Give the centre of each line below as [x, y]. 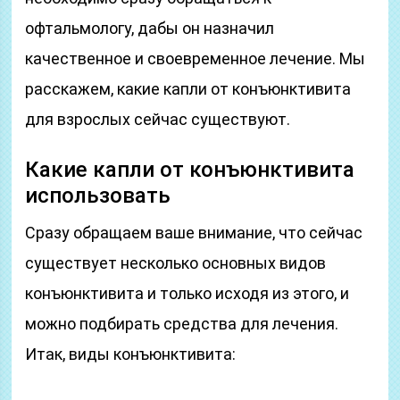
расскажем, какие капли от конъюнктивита [188, 89]
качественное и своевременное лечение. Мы [196, 58]
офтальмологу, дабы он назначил [150, 28]
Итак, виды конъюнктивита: [131, 354]
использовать [98, 196]
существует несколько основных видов [176, 263]
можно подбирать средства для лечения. [182, 324]
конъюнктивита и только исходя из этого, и [187, 293]
